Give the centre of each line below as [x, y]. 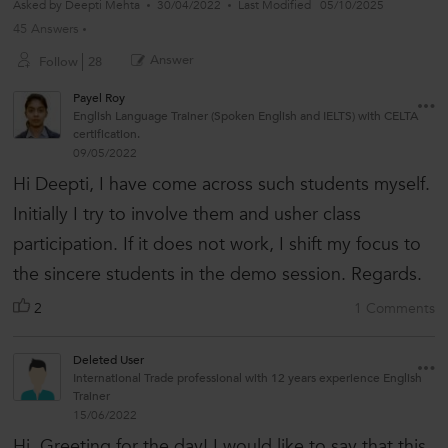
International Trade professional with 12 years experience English [247, 378]
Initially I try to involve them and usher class [187, 215]
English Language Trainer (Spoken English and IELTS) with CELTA [245, 116]
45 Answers [46, 29]
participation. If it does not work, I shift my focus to [217, 245]
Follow [58, 62]
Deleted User [108, 360]
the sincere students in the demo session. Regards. [217, 275]
